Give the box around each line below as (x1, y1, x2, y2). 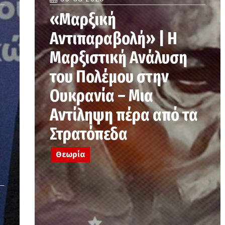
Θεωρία (55, 150, 85, 160)
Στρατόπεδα (50, 124, 128, 144)
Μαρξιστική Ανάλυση (50, 47, 187, 68)
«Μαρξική (50, 9, 116, 30)
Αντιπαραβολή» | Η (50, 28, 177, 49)
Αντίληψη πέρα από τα (50, 104, 198, 125)
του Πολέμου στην (50, 66, 169, 87)
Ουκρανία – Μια (50, 85, 153, 106)
